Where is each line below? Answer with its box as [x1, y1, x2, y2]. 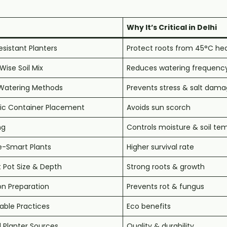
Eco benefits [127, 201, 171, 211]
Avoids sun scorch [127, 102, 191, 112]
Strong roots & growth [127, 161, 205, 172]
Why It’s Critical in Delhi [127, 22, 217, 32]
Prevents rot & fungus [127, 181, 204, 192]
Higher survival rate [127, 141, 194, 152]
